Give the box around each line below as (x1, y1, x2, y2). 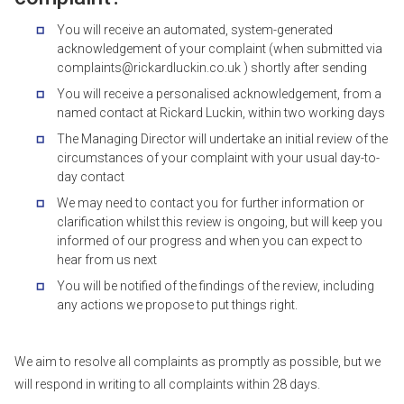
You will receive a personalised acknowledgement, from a (57, 87, 381, 101)
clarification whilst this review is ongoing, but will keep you (57, 215, 382, 229)
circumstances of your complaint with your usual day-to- (57, 151, 380, 165)
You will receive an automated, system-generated (57, 23, 333, 37)
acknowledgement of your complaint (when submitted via (57, 41, 382, 56)
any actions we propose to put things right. (57, 298, 298, 312)
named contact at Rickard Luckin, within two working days (57, 106, 385, 120)
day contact (57, 170, 124, 184)
